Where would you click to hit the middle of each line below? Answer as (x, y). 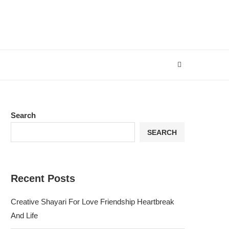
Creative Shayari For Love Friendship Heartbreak (93, 202)
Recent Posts (43, 178)
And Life (24, 215)
